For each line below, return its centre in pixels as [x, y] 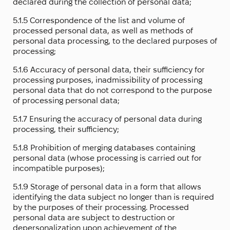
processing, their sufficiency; [66, 129]
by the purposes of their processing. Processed [101, 207]
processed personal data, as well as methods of [103, 31]
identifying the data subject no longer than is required [113, 197]
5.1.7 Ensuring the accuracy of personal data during [107, 119]
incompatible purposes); [59, 168]
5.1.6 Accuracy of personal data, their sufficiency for [109, 70]
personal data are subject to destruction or [94, 218]
